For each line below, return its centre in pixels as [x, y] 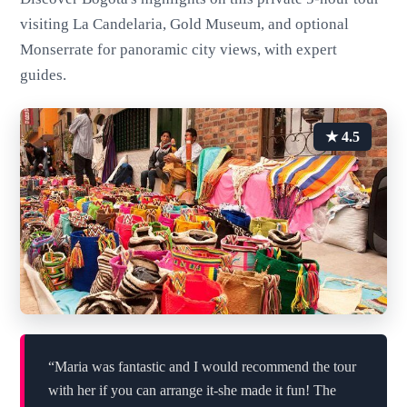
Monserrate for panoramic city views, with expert [179, 50]
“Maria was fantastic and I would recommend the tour [202, 366]
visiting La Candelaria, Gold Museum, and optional [185, 25]
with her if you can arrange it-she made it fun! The [192, 390]
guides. [44, 75]
